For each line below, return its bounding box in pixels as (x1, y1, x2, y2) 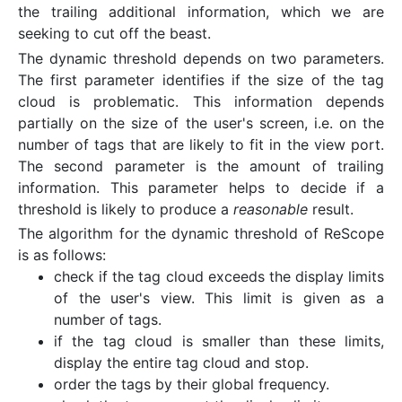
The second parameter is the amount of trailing (18, 156, 384, 175)
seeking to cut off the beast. (18, 24, 211, 43)
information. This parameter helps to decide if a (18, 178, 384, 197)
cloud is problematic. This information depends (18, 92, 384, 110)
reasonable (233, 199, 308, 218)
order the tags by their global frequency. (54, 374, 329, 393)
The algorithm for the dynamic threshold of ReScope (18, 223, 384, 242)
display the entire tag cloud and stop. (54, 353, 309, 371)
